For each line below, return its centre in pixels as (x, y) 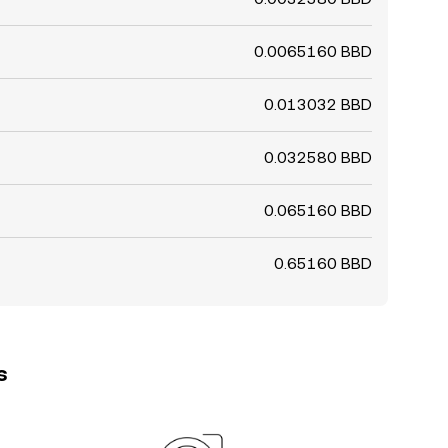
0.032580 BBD (318, 157)
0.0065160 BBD (313, 51)
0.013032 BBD (318, 104)
